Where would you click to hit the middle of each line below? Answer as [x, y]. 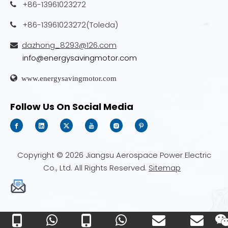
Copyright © [41, 155]
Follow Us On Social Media [72, 107]
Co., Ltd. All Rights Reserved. [96, 168]
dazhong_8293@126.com [69, 45]
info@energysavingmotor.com [80, 58]
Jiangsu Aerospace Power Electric [147, 155]
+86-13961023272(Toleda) [70, 25]
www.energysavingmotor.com [69, 78]
